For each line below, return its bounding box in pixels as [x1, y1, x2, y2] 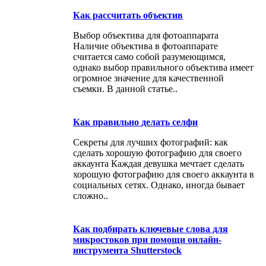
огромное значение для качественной [73, 72, 224, 83]
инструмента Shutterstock [73, 245, 182, 255]
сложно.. [73, 190, 108, 201]
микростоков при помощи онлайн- [73, 234, 221, 245]
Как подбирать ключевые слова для [73, 223, 228, 234]
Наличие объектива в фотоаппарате [73, 40, 218, 51]
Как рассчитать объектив [73, 9, 183, 20]
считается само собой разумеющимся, [73, 51, 226, 62]
